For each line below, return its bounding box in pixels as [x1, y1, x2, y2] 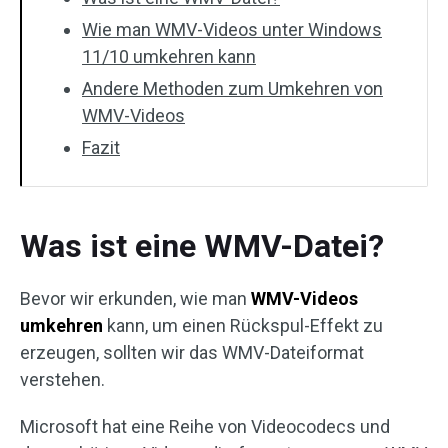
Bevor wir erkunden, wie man [20, 288, 251, 309]
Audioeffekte [50, 29, 142, 48]
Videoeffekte [50, 123, 143, 142]
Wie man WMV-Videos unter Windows [82, 19, 382, 40]
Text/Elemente [50, 76, 153, 95]
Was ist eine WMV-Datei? [20, 227, 384, 265]
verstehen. [20, 369, 105, 390]
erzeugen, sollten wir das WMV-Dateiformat [20, 342, 364, 363]
